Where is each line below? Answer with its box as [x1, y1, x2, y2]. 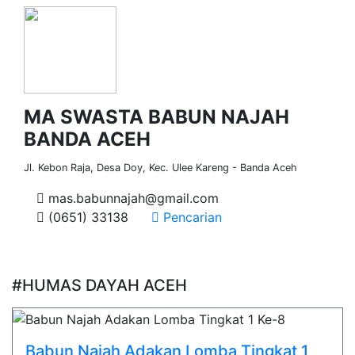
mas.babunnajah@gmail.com [44, 190, 219, 206]
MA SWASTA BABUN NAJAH [24, 105, 289, 128]
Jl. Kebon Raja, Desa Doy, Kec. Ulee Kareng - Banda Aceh [24, 162, 297, 174]
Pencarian [159, 209, 222, 225]
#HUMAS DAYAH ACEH [12, 276, 187, 295]
